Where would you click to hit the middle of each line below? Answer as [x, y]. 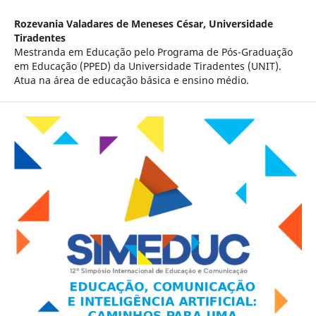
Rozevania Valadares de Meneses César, [111, 23]
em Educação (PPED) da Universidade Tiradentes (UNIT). [147, 66]
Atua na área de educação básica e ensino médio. [131, 80]
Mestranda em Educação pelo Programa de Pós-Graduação [153, 51]
